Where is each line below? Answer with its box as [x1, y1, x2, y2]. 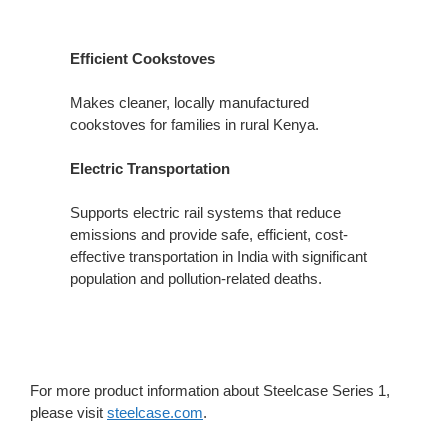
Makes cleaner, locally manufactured [70, 93, 309, 111]
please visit [30, 403, 107, 421]
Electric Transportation [70, 159, 230, 177]
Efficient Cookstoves [70, 49, 215, 67]
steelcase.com [107, 403, 203, 421]
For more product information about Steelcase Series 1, [30, 381, 390, 399]
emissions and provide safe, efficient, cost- [70, 225, 348, 243]
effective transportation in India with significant [70, 247, 367, 265]
